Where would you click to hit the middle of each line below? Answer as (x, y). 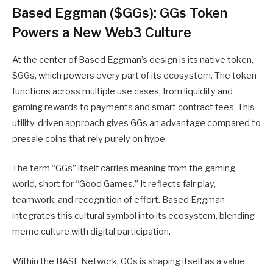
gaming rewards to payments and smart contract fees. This (133, 108)
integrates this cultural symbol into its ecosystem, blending (133, 216)
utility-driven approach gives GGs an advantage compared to (136, 123)
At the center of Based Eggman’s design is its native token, (133, 60)
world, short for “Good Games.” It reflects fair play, (114, 184)
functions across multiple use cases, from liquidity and (122, 92)
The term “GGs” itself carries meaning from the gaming (124, 168)
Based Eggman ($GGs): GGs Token (120, 13)
